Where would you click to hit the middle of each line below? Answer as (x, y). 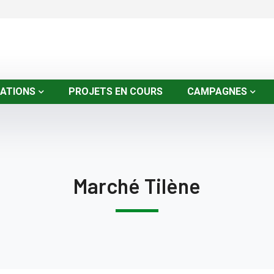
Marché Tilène (137, 186)
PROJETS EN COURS (116, 91)
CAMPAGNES (217, 91)
